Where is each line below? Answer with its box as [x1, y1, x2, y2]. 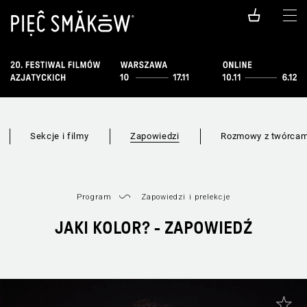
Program [77, 192, 112, 201]
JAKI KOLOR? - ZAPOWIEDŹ [55, 219, 252, 238]
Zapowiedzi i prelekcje [140, 192, 230, 201]
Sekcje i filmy [30, 130, 89, 141]
